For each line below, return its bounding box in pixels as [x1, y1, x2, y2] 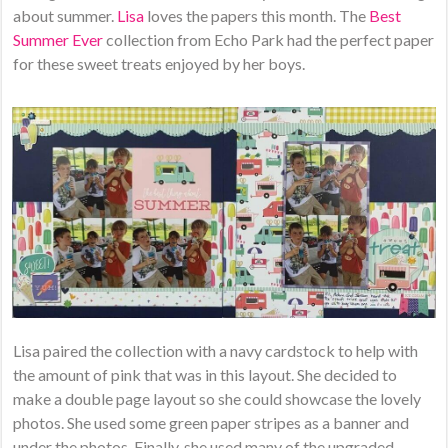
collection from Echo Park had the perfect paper [103, 30, 435, 50]
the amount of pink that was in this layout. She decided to [13, 364, 398, 384]
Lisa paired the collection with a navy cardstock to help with [13, 340, 419, 360]
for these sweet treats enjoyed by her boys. [13, 54, 306, 74]
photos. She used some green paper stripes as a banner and [13, 412, 410, 432]
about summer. [13, 6, 118, 26]
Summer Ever [13, 30, 104, 50]
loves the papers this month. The [147, 6, 370, 26]
